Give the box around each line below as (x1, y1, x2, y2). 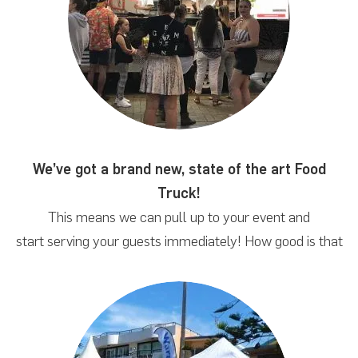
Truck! (157, 184, 201, 202)
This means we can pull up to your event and (48, 208, 310, 226)
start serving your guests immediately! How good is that (15, 232, 343, 250)
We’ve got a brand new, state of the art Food (32, 160, 326, 178)
